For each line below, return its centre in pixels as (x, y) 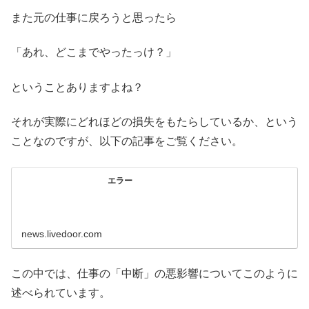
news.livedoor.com (62, 234)
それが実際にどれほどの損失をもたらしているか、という (154, 122)
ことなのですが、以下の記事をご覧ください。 (127, 141)
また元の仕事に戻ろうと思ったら (94, 17)
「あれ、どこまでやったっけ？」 (94, 52)
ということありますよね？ (77, 87)
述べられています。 (61, 293)
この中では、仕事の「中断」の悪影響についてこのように (154, 274)
